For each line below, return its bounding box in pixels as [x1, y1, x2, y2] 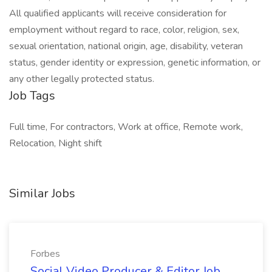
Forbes [30, 247, 60, 260]
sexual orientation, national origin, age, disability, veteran [9, 39, 243, 53]
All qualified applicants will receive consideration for [9, 7, 226, 20]
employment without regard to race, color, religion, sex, [9, 23, 239, 36]
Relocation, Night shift [9, 137, 102, 150]
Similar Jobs [9, 185, 75, 202]
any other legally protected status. [9, 72, 154, 86]
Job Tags [9, 87, 55, 104]
